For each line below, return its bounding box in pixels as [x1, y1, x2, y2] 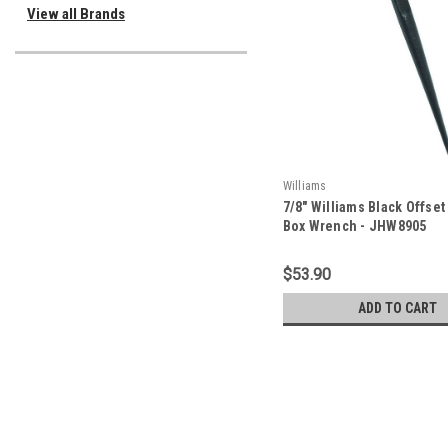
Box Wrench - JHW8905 [282, 217, 427, 234]
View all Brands [27, 5, 125, 23]
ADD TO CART [358, 299, 438, 316]
